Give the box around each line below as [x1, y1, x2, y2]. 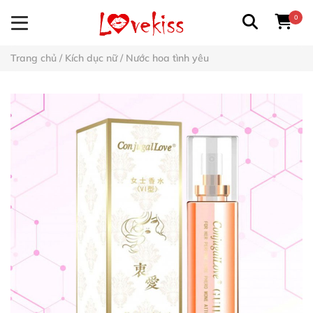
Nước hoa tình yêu [126, 52, 209, 64]
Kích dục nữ [65, 52, 117, 64]
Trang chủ [10, 52, 57, 64]
